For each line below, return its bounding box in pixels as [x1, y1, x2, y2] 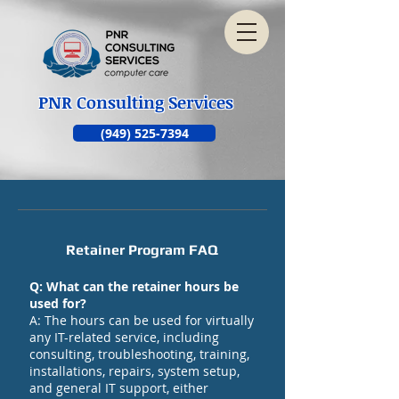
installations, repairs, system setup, [29, 362, 240, 379]
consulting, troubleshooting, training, [29, 346, 249, 362]
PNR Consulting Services [38, 91, 233, 114]
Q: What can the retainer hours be [29, 278, 239, 295]
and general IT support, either [29, 379, 208, 396]
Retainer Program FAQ [65, 241, 218, 258]
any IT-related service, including [29, 329, 219, 346]
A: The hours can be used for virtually [29, 312, 254, 329]
